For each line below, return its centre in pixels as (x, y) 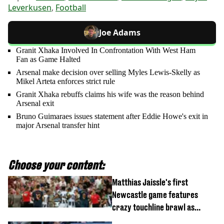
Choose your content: (56, 165)
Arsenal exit (35, 103)
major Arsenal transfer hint (58, 125)
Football (71, 7)
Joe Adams (119, 32)
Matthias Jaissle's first (150, 182)
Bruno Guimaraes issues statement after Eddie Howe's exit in (112, 116)
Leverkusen (30, 7)
